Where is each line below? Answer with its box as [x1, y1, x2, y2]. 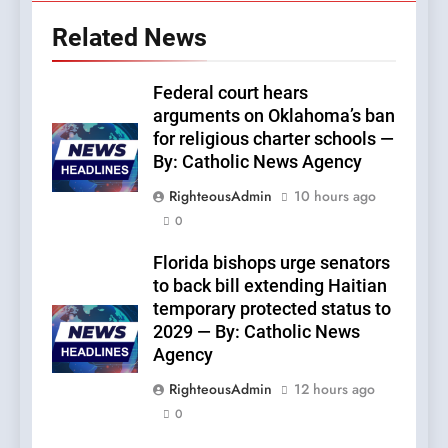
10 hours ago [294, 186, 376, 207]
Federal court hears [153, 83, 308, 104]
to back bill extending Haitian [153, 276, 387, 297]
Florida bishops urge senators [153, 253, 390, 274]
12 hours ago [294, 379, 375, 400]
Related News [52, 23, 207, 53]
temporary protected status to [153, 299, 391, 320]
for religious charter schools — [153, 129, 394, 150]
